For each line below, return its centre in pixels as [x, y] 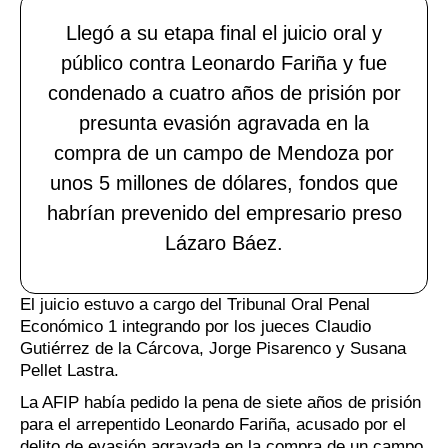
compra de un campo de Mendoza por [224, 152]
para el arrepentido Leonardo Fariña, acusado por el [213, 424]
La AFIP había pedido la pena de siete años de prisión [220, 402]
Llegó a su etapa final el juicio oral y [224, 32]
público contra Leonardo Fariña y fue [224, 62]
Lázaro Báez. [224, 242]
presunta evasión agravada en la [224, 122]
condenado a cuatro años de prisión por [224, 92]
